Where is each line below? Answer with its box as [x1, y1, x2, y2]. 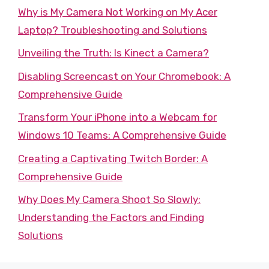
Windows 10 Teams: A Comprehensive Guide [18, 129, 226, 141]
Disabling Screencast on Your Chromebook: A [18, 70, 231, 82]
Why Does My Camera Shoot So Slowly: [18, 193, 201, 205]
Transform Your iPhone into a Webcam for [18, 111, 217, 123]
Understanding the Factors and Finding [18, 211, 204, 223]
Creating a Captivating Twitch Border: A [18, 152, 208, 165]
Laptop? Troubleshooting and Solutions [18, 23, 207, 36]
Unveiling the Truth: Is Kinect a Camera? [18, 47, 209, 59]
